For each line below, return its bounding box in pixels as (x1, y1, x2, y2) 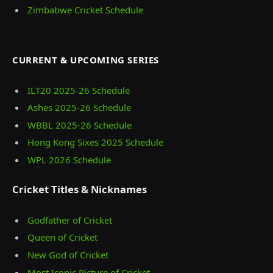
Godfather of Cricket (27, 213, 112, 226)
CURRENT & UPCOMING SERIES (12, 53, 159, 66)
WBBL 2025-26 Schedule (27, 118, 132, 131)
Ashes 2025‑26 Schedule (27, 101, 131, 114)
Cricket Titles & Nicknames (12, 182, 147, 197)
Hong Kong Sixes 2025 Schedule (27, 136, 163, 149)
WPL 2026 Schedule (27, 154, 111, 166)
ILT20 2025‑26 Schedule (27, 83, 130, 96)
